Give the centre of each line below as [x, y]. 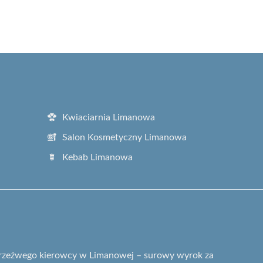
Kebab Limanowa [97, 157]
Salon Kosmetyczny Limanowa [124, 137]
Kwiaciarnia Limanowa [109, 117]
